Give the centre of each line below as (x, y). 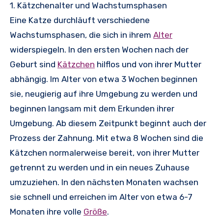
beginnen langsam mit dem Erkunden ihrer (92, 109)
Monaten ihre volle (47, 212)
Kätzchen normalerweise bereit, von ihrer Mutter (105, 153)
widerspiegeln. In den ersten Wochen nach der (99, 50)
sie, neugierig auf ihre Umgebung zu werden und (104, 94)
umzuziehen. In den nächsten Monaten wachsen (104, 182)
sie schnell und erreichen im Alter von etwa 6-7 (101, 197)
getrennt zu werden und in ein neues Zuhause (100, 168)
